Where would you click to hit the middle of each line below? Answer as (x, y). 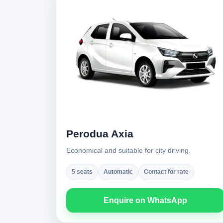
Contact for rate (166, 172)
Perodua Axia (100, 134)
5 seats (82, 172)
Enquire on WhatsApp (145, 200)
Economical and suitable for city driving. (128, 150)
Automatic (118, 172)
